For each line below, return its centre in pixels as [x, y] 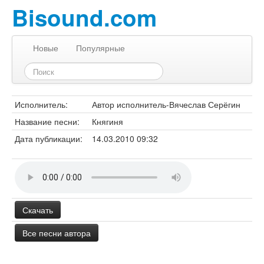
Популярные [100, 48]
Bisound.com [84, 17]
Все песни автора [57, 233]
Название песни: [47, 121]
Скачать [38, 210]
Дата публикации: [49, 138]
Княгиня [108, 121]
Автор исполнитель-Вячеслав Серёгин [166, 104]
